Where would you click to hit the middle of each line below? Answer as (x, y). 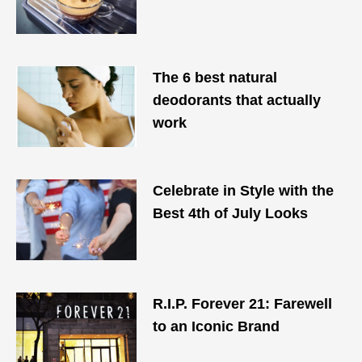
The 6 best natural (215, 78)
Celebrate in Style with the (244, 191)
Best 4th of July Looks (231, 213)
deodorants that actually (237, 100)
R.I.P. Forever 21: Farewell (243, 304)
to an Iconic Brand (217, 326)
